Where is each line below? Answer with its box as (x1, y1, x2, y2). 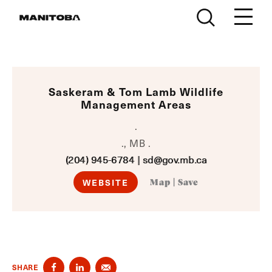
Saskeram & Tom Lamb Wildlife (49, 84, 223, 99)
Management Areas (81, 97, 191, 112)
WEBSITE (82, 176, 129, 188)
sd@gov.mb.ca (142, 153, 207, 166)
